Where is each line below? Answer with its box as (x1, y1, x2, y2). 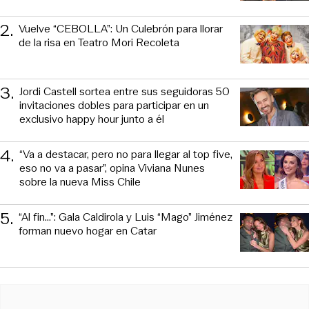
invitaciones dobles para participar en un (19, 97, 209, 113)
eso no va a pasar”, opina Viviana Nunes (19, 159, 205, 176)
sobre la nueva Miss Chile (19, 173, 141, 190)
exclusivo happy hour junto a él (19, 110, 164, 127)
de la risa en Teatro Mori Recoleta (19, 34, 179, 50)
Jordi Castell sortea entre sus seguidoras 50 (19, 83, 230, 99)
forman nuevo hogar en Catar (19, 222, 157, 239)
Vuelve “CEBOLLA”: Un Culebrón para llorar (19, 20, 223, 37)
